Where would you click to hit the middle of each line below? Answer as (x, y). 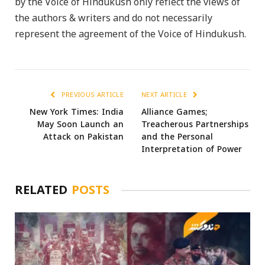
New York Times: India (77, 112)
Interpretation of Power (192, 149)
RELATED (43, 190)
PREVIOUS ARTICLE (91, 95)
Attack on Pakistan (83, 137)
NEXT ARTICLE (165, 95)
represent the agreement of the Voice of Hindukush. (130, 34)
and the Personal (177, 137)
